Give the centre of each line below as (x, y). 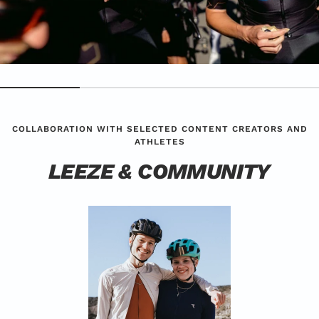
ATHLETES (159, 141)
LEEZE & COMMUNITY (159, 171)
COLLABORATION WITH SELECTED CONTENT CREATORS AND (159, 129)
